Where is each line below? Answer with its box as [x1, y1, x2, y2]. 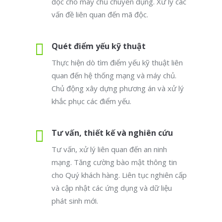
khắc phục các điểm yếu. [52, 96, 131, 106]
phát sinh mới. [52, 196, 98, 206]
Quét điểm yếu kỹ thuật [52, 41, 146, 52]
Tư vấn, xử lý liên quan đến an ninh [52, 144, 167, 154]
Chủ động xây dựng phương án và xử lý [52, 83, 184, 93]
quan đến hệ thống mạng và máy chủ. [52, 70, 176, 80]
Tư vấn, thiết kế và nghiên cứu [52, 127, 173, 138]
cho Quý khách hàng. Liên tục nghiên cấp [52, 170, 187, 180]
